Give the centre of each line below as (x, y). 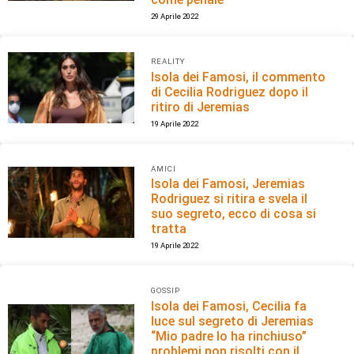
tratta (169, 229)
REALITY (168, 61)
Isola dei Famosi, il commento (239, 77)
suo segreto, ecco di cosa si (234, 214)
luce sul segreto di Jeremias (233, 322)
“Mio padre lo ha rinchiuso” (229, 337)
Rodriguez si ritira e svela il (230, 199)
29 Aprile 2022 (175, 16)
